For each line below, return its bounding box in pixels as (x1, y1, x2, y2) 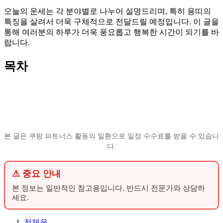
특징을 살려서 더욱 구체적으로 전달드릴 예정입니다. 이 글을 (4, 17, 219, 26)
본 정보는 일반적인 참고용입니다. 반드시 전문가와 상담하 (12, 184, 205, 192)
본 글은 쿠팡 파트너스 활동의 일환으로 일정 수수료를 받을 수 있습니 (4, 131, 219, 140)
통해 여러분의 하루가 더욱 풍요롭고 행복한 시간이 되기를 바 (4, 27, 219, 36)
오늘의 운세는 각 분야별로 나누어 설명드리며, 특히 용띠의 (4, 6, 211, 15)
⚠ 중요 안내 (12, 168, 61, 179)
